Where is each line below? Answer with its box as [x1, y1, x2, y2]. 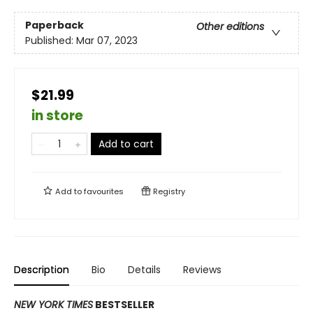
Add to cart [99, 137, 154, 152]
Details [128, 263, 161, 277]
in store [31, 106, 83, 126]
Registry [151, 186, 185, 198]
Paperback [25, 17, 84, 32]
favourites [84, 186, 124, 198]
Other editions [196, 19, 264, 34]
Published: [25, 33, 76, 48]
